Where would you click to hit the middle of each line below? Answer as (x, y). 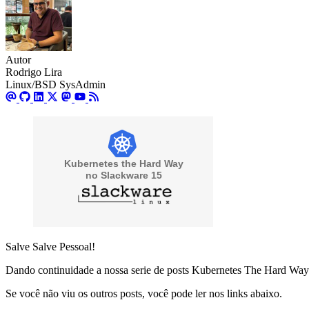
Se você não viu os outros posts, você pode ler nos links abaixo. (144, 294)
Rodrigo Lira (34, 72)
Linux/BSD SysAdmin (56, 85)
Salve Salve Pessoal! (50, 247)
